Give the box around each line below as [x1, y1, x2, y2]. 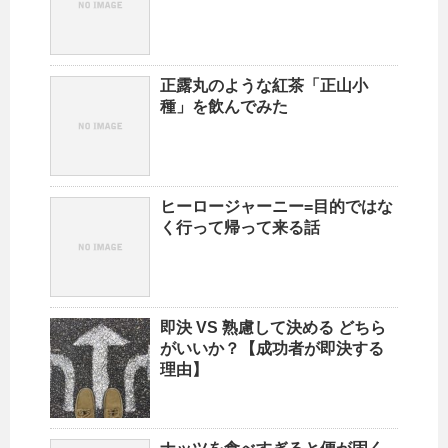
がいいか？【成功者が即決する [160, 340, 384, 358]
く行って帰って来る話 [160, 219, 320, 237]
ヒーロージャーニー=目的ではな [160, 198, 393, 216]
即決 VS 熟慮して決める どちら [160, 319, 386, 337]
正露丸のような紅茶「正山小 [160, 77, 368, 95]
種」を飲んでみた [160, 98, 288, 116]
